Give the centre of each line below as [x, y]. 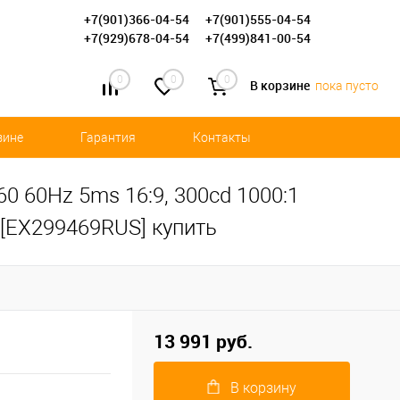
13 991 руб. [203, 341]
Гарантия [108, 138]
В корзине [281, 86]
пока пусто [347, 86]
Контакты [222, 138]
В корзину [263, 388]
